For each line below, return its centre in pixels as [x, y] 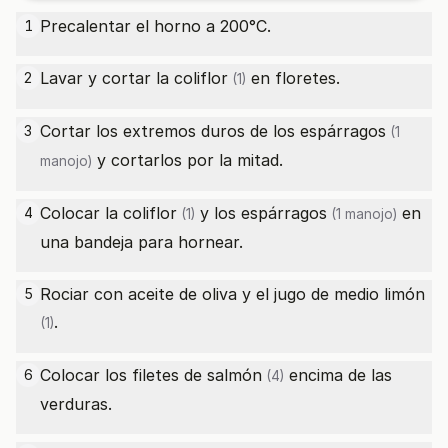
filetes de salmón [197, 375]
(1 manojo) [362, 214]
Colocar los [86, 375]
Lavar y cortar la [107, 78]
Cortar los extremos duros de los [170, 131]
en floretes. [293, 78]
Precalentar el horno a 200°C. [155, 26]
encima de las [338, 375]
